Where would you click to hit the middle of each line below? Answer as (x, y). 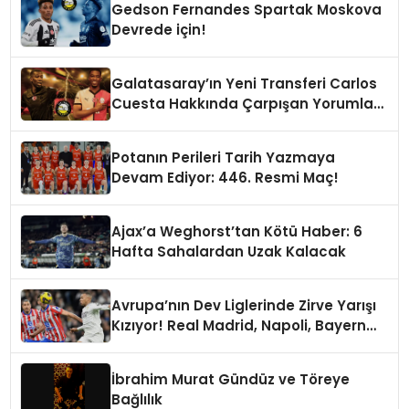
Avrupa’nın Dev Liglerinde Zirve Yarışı (244, 306)
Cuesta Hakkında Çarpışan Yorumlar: (247, 104)
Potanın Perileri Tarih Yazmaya (224, 158)
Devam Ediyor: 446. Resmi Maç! (225, 178)
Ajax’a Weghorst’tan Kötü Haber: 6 (237, 232)
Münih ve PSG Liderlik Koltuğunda (232, 346)
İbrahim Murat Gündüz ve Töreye (231, 380)
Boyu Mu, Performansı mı (201, 124)
